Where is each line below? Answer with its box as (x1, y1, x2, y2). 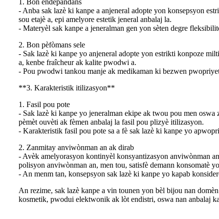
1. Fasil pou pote (19, 100, 70, 109)
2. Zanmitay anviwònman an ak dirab (19, 143, 134, 152)
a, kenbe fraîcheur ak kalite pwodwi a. (19, 58, 136, 66)
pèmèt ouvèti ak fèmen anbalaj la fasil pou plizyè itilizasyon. (19, 117, 204, 126)
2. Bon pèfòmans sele (19, 40, 85, 49)
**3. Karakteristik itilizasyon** (19, 83, 115, 92)
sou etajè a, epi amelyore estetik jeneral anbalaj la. (19, 15, 172, 23)
